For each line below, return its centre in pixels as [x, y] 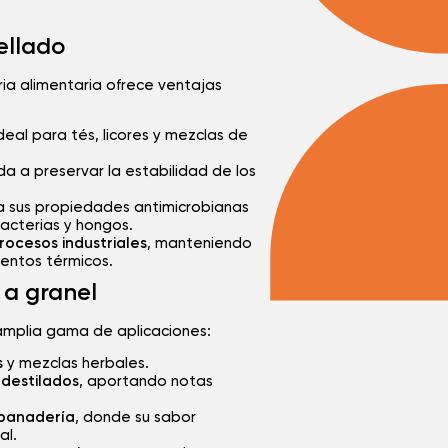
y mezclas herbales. [76, 364]
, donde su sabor [135, 418]
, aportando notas [146, 382]
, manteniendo [199, 243]
